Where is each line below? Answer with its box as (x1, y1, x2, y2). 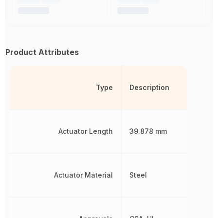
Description (129, 83, 170, 91)
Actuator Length (58, 127, 113, 135)
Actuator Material (54, 170, 113, 179)
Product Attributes (5, 47, 79, 57)
